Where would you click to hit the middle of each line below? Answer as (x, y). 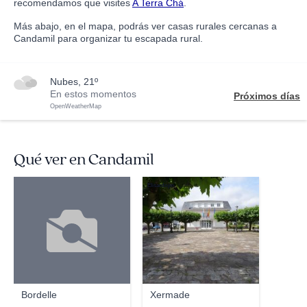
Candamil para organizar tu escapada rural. (108, 38)
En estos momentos (93, 94)
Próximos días (267, 96)
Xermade (170, 295)
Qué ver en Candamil (84, 160)
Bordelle (39, 295)
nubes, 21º (77, 82)
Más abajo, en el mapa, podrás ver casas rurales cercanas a (145, 26)
